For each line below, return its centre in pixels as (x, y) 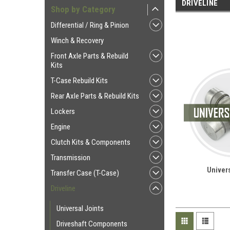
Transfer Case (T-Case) (85, 173)
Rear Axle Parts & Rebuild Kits (95, 96)
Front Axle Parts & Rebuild (90, 56)
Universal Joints (80, 208)
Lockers (63, 111)
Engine (61, 127)
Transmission (71, 158)
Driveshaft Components (92, 224)
